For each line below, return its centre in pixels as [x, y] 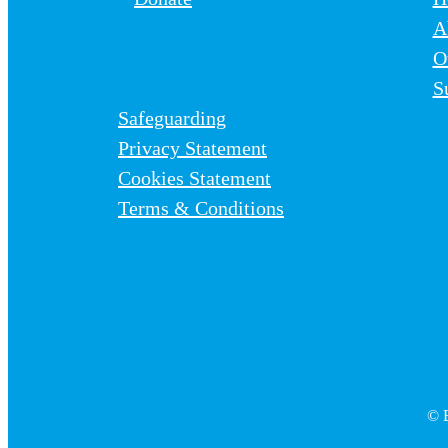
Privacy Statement [192, 148]
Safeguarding [172, 118]
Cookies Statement [194, 178]
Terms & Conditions [201, 208]
